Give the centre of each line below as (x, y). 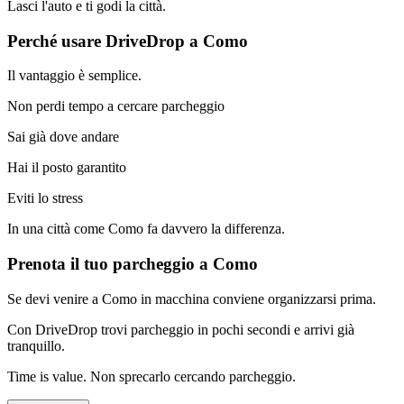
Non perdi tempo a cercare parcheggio (116, 106)
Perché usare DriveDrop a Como (128, 41)
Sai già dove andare (63, 137)
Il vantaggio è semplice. (74, 76)
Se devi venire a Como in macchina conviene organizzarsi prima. (192, 298)
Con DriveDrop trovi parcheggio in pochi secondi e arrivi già (181, 329)
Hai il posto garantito (67, 168)
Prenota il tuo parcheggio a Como (133, 264)
